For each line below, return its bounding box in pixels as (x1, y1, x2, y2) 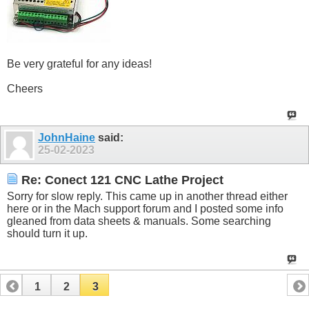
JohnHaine (38, 131, 95, 143)
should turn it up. (7, 227, 88, 239)
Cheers (7, 83, 43, 95)
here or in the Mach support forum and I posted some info (7, 202, 283, 215)
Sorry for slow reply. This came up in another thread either (7, 190, 288, 202)
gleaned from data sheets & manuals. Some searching (7, 215, 271, 227)
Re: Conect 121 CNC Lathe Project (18, 173, 223, 188)
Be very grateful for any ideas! (7, 58, 152, 70)
